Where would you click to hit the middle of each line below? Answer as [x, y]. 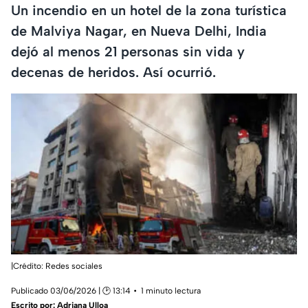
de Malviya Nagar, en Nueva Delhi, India [139, 31]
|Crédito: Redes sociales [57, 266]
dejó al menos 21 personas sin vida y [128, 51]
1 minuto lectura [171, 291]
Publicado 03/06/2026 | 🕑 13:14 [71, 291]
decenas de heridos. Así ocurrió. [113, 72]
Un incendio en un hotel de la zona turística [149, 10]
